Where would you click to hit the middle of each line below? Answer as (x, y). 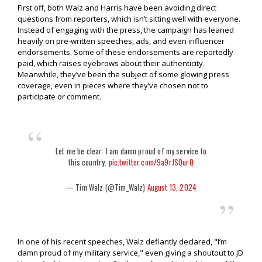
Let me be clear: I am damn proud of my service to (131, 151)
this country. (89, 162)
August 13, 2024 (172, 187)
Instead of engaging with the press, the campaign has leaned (126, 30)
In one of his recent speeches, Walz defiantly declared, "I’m (122, 242)
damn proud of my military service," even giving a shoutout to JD (130, 253)
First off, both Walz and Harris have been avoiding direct (117, 8)
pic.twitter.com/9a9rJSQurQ (151, 162)
